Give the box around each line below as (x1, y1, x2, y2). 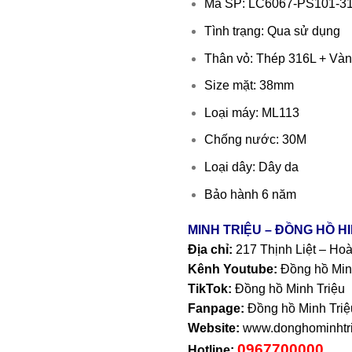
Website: (188, 321, 240, 335)
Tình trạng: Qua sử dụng (203, 24, 340, 38)
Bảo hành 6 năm (203, 187, 296, 201)
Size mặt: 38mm (203, 79, 294, 93)
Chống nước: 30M (203, 133, 306, 147)
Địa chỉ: (188, 243, 233, 257)
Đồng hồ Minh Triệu (232, 282, 345, 296)
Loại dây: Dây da (203, 159, 299, 174)
